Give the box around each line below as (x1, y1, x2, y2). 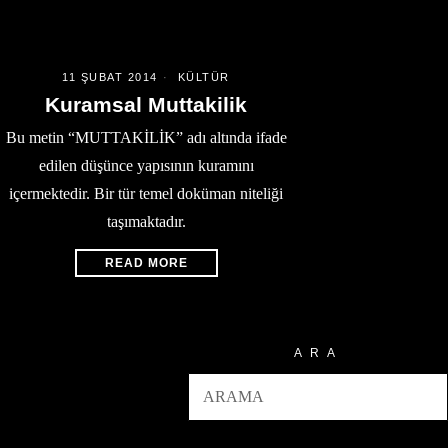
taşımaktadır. (106, 212, 186, 230)
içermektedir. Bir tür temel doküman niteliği (9, 184, 283, 202)
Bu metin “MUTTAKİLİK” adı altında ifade (5, 128, 287, 146)
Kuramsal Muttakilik (45, 92, 247, 116)
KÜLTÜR (177, 70, 230, 83)
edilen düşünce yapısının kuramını (38, 156, 254, 174)
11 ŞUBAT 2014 (62, 70, 158, 83)
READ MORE (104, 255, 188, 270)
